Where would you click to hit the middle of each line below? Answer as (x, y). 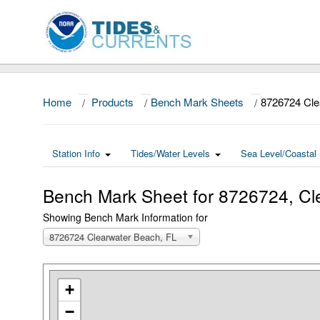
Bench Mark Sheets (197, 102)
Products (112, 102)
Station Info (76, 153)
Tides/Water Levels (170, 153)
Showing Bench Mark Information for (125, 217)
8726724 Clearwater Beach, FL (113, 237)
